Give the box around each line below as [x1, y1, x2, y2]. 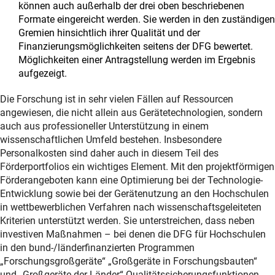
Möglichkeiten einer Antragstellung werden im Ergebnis [18, 53, 255, 66]
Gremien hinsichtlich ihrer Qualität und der [18, 26, 200, 39]
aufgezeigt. [18, 67, 67, 79]
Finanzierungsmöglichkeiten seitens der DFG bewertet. [18, 40, 253, 52]
